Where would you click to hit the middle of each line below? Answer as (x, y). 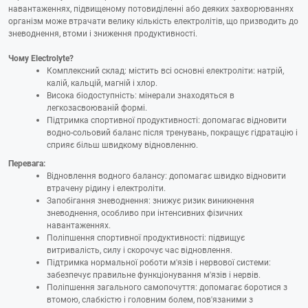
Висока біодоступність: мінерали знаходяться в (141, 95)
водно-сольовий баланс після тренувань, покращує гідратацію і (172, 132)
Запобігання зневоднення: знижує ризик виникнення (151, 200)
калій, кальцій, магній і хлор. (102, 82)
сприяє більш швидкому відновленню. (122, 144)
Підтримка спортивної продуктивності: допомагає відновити (167, 120)
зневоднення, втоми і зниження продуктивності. (103, 33)
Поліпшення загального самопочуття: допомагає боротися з (167, 286)
